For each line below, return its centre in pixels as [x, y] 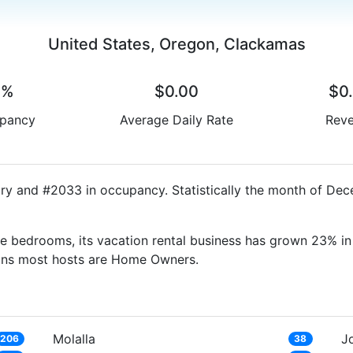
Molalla [74, 338]
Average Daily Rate [176, 119]
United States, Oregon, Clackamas [176, 44]
